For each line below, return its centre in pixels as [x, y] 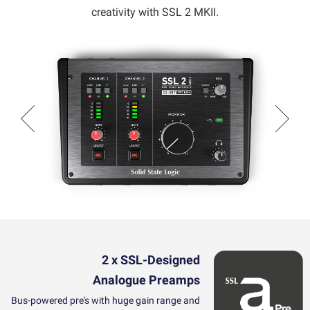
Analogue [120, 280]
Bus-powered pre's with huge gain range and [105, 300]
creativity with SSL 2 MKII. [155, 12]
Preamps [174, 280]
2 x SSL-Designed [151, 259]
